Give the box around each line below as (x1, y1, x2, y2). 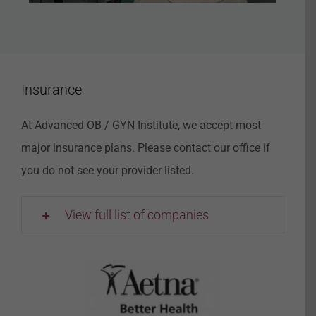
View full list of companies (64, 202, 209, 217)
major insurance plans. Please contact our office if (20, 135, 270, 150)
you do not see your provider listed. (20, 158, 194, 172)
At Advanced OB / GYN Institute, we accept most (20, 113, 261, 127)
